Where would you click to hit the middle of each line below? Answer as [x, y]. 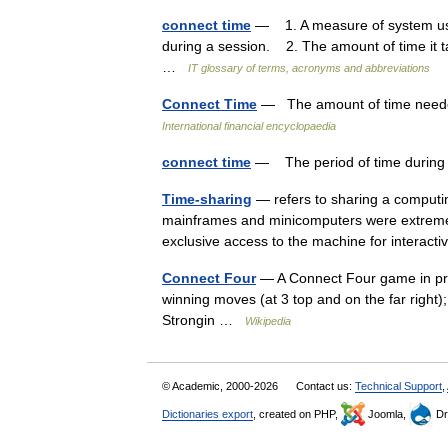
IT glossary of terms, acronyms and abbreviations [309, 68]
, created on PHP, [297, 414]
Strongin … [203, 320]
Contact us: [325, 386]
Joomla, [387, 414]
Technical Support [398, 386]
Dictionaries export [207, 414]
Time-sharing [207, 199]
